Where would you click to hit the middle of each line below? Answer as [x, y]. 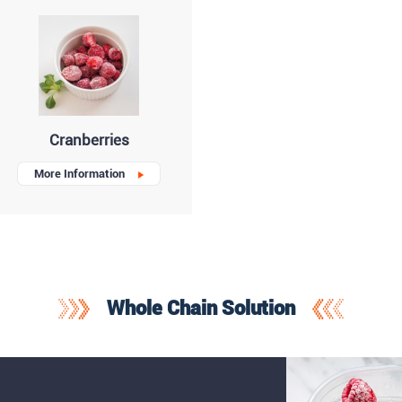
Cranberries [89, 140]
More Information [79, 174]
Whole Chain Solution [201, 307]
